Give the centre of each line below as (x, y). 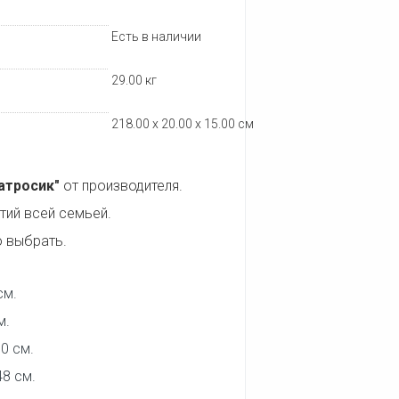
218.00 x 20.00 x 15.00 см (183, 124)
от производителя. (121, 186)
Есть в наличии (157, 37)
